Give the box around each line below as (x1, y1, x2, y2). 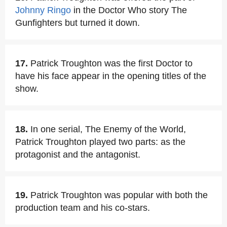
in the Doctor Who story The (71, 5, 187, 15)
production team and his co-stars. (15, 203, 150, 213)
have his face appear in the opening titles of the (15, 71, 206, 81)
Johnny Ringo (15, 5, 71, 15)
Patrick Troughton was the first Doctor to (30, 58, 193, 68)
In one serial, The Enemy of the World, (30, 124, 186, 134)
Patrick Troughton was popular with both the (30, 190, 208, 200)
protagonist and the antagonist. (15, 149, 140, 160)
